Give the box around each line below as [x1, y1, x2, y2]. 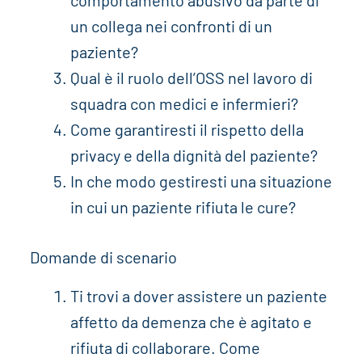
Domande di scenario [29, 247, 177, 267]
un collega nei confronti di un [69, 16, 272, 36]
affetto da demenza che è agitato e [69, 312, 312, 332]
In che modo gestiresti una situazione [69, 171, 332, 192]
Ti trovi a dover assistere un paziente [69, 286, 327, 306]
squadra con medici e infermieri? [69, 94, 298, 114]
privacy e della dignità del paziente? [69, 145, 318, 166]
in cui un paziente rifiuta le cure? [69, 197, 296, 217]
